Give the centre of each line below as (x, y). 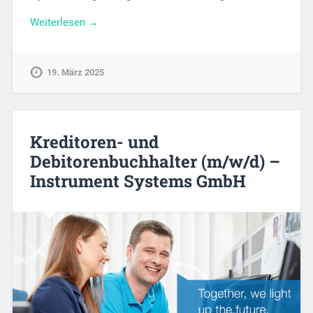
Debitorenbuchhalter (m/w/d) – (155, 161)
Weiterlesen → (64, 22)
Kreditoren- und (94, 141)
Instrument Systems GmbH (138, 181)
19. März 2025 (75, 72)
